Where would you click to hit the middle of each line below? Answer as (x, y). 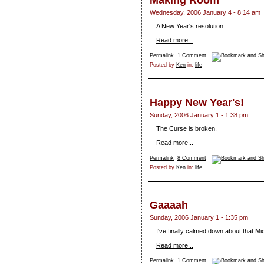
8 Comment (192, 158)
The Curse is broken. (187, 129)
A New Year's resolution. (191, 26)
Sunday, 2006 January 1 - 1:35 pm (199, 218)
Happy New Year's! (197, 103)
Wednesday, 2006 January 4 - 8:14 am (205, 13)
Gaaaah (169, 205)
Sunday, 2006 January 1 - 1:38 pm (199, 115)
